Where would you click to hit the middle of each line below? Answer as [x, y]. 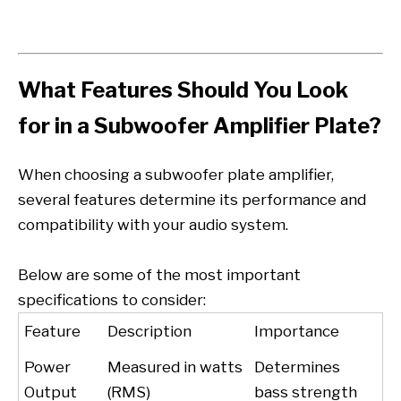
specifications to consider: [112, 300]
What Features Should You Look [183, 90]
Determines [298, 367]
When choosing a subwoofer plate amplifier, [176, 175]
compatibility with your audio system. [153, 225]
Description [150, 332]
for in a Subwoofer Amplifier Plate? [200, 126]
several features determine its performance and [192, 200]
